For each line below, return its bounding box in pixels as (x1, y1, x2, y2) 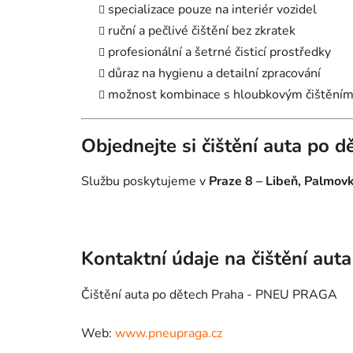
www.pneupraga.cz (115, 325, 222, 343)
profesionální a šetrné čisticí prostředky (108, 43, 331, 61)
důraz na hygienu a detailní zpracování (108, 64, 321, 82)
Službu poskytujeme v (81, 173, 206, 191)
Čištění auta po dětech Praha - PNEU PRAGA (81, 286, 337, 304)
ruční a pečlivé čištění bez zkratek (108, 21, 295, 39)
